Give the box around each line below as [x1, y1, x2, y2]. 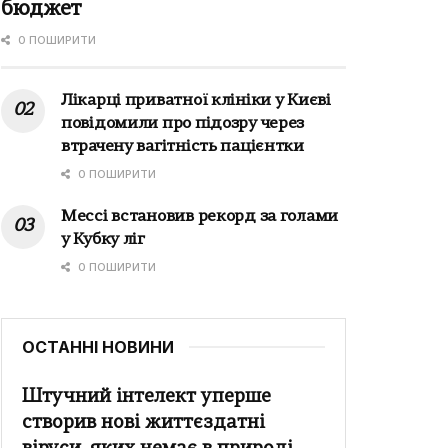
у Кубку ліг [61, 232, 145, 249]
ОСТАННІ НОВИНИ [22, 337, 174, 358]
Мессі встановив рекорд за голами [61, 209, 339, 226]
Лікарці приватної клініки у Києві [61, 93, 331, 110]
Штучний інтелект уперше [22, 388, 271, 408]
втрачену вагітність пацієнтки [61, 139, 304, 156]
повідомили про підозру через [61, 116, 305, 133]
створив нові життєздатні [22, 414, 265, 434]
